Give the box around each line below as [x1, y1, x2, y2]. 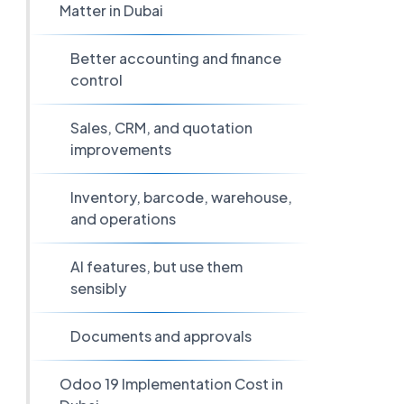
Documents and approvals [70, 326, 252, 345]
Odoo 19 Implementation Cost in [59, 374, 283, 393]
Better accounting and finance [70, 49, 282, 68]
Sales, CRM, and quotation [70, 118, 253, 137]
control [70, 70, 124, 89]
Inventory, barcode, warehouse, [70, 188, 293, 207]
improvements [70, 140, 172, 159]
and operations [70, 209, 177, 228]
